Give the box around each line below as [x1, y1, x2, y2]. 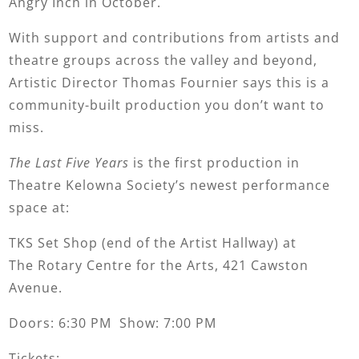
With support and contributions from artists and [9, 28, 341, 46]
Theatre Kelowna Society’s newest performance [9, 175, 331, 194]
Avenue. [9, 278, 63, 296]
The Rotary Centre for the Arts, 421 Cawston [9, 256, 309, 274]
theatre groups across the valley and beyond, [9, 50, 318, 69]
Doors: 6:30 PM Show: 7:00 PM [9, 313, 217, 332]
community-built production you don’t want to [9, 95, 325, 114]
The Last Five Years [9, 153, 130, 171]
